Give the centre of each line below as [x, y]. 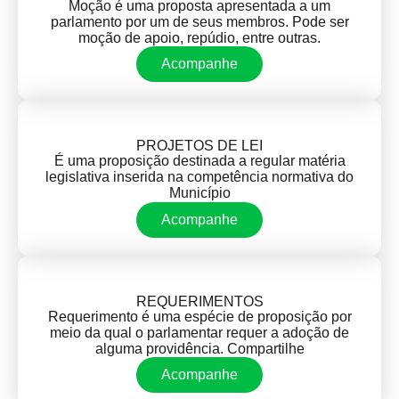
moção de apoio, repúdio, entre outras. [199, 37]
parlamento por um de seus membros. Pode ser [199, 21]
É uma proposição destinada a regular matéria [199, 161]
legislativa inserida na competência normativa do [199, 177]
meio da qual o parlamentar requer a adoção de [199, 332]
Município [199, 193]
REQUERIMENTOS [199, 301]
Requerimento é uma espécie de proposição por [199, 316]
